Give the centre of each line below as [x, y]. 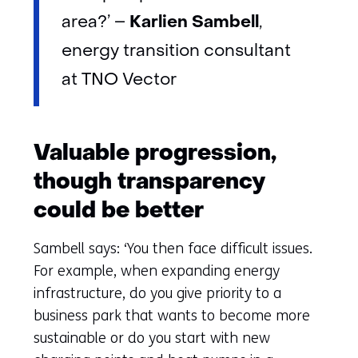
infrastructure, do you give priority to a [157, 293]
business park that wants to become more [172, 315]
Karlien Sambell [194, 22]
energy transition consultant [176, 52]
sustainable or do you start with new [152, 338]
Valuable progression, [155, 153]
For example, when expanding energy [157, 270]
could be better [119, 211]
